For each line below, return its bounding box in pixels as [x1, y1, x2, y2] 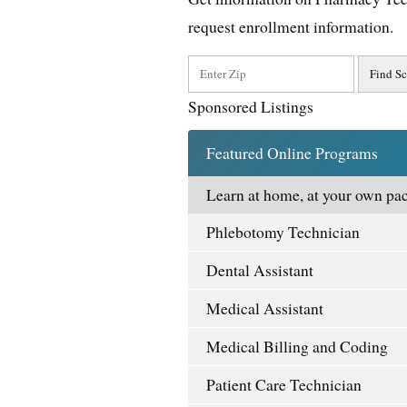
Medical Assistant [206, 297, 323, 320]
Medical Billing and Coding [206, 335, 388, 358]
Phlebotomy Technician [206, 221, 360, 243]
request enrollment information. [188, 15, 393, 38]
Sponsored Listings [188, 95, 313, 118]
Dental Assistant [206, 259, 313, 282]
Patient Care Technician [206, 373, 362, 396]
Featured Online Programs [206, 142, 378, 164]
